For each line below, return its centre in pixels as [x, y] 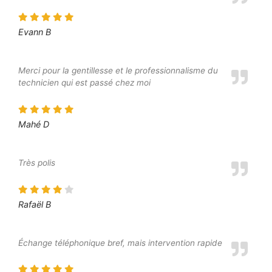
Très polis [37, 162]
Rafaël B [35, 204]
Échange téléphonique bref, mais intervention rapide [120, 243]
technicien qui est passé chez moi [84, 82]
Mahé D [34, 124]
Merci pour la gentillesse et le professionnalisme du [118, 70]
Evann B [35, 32]
